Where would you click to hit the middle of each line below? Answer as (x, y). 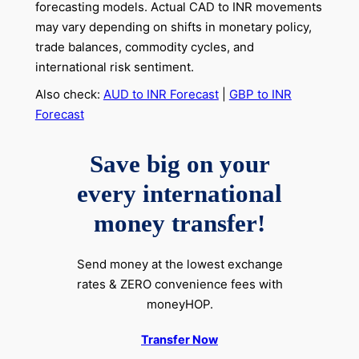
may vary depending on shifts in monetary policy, (173, 26)
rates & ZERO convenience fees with (179, 284)
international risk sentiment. (114, 67)
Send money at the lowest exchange (179, 264)
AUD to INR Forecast (161, 94)
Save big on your (179, 163)
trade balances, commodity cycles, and (144, 46)
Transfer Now (179, 339)
